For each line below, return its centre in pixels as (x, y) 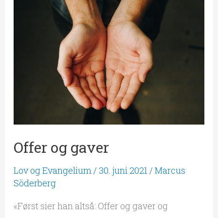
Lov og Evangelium (52, 171)
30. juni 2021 (124, 171)
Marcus (170, 171)
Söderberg (35, 183)
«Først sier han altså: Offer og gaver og (91, 206)
